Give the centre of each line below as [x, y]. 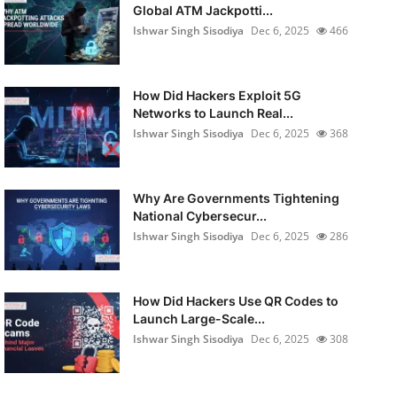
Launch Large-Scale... [198, 319]
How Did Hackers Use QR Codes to [235, 301]
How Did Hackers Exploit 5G [217, 95]
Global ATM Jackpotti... [202, 10]
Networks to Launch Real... [213, 113]
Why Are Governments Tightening [236, 198]
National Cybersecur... [199, 216]
